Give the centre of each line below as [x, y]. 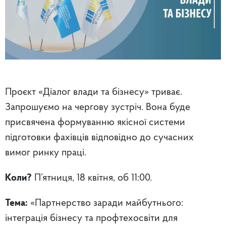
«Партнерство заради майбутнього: [105, 203]
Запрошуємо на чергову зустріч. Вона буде [98, 107]
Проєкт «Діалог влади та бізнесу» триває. [94, 92]
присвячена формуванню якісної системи [95, 122]
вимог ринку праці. [46, 153]
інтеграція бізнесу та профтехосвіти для [91, 218]
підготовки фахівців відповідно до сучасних [99, 137]
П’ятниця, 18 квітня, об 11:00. [92, 178]
